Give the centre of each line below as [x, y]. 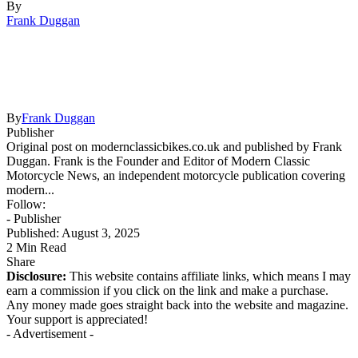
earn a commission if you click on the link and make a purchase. [167, 290]
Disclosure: [36, 276]
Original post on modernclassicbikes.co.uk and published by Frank [174, 146]
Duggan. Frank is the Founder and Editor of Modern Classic [158, 161]
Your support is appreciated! [77, 319]
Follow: [26, 204]
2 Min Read [36, 247]
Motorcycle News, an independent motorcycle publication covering [176, 175]
